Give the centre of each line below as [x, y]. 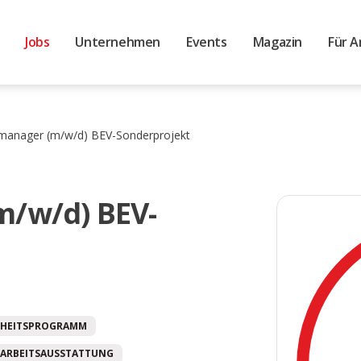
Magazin [277, 41]
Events [207, 41]
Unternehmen [118, 41]
